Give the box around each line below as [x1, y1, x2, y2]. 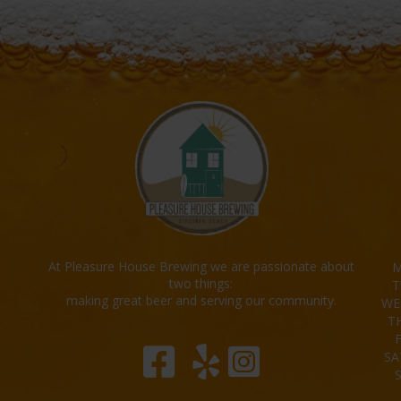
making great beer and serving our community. [65, 292, 337, 310]
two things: [169, 275, 233, 293]
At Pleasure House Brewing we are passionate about [47, 258, 354, 276]
